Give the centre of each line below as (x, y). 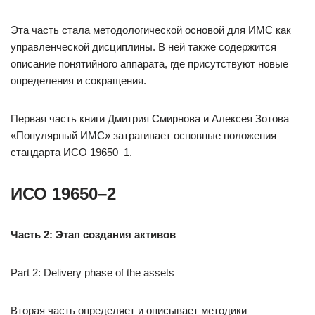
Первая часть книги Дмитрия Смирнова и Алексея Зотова (150, 118)
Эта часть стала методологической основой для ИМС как (151, 30)
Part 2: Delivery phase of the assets (92, 272)
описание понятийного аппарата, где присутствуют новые (149, 64)
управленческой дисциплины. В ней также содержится (143, 47)
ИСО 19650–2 (63, 194)
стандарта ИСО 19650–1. (71, 152)
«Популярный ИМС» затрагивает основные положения (143, 135)
